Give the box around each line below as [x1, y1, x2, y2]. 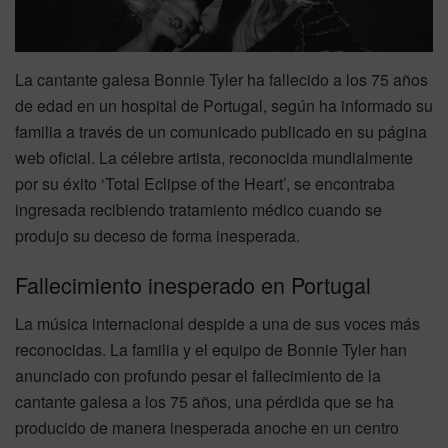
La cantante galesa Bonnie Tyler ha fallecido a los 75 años [15, 67, 428, 91]
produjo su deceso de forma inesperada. [15, 223, 300, 247]
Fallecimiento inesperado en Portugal [15, 269, 371, 301]
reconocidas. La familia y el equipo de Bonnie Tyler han [15, 338, 407, 362]
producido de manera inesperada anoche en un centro [15, 416, 399, 440]
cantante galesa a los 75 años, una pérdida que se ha [15, 390, 394, 414]
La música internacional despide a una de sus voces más [15, 312, 420, 336]
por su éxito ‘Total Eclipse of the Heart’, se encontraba [15, 171, 395, 195]
